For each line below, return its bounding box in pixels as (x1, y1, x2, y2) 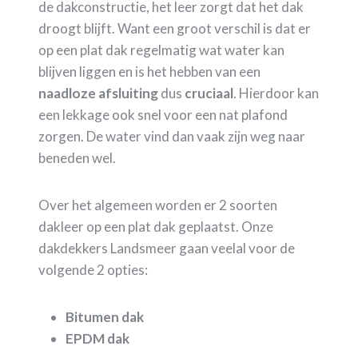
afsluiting (98, 85, 158, 102)
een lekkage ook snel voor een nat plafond (38, 106, 288, 124)
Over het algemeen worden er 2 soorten (38, 197, 277, 214)
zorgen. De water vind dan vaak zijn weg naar (38, 128, 305, 145)
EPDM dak (66, 330, 129, 348)
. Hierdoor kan (233, 85, 319, 102)
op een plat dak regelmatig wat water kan (38, 42, 284, 59)
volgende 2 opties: (38, 261, 148, 279)
